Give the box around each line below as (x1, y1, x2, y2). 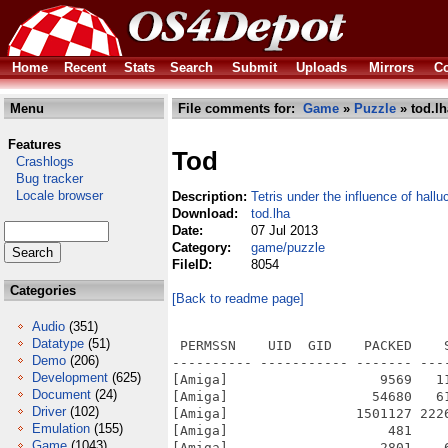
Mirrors (369, 60, 414, 75)
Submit (232, 60, 277, 75)
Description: (172, 189, 251, 204)
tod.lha (251, 206, 290, 221)
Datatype (32, 336, 84, 351)
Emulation (32, 421, 90, 436)
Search (170, 60, 213, 75)
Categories (6, 283, 76, 298)
